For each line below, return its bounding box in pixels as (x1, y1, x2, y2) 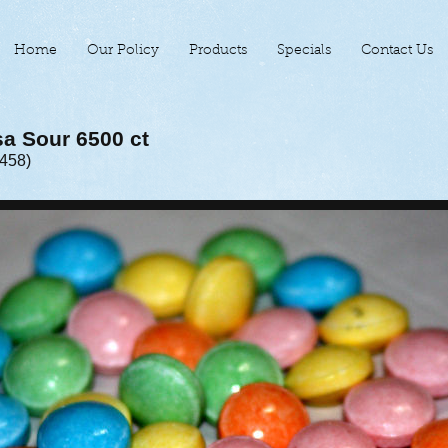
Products (189, 44, 247, 58)
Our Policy (87, 44, 159, 58)
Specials (277, 44, 331, 58)
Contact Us (361, 44, 433, 58)
